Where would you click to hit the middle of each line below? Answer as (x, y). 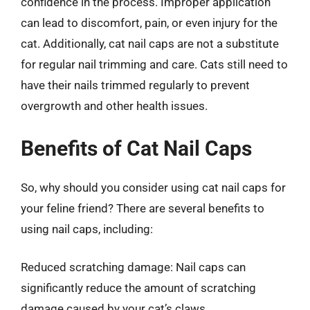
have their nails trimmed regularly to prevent (135, 85)
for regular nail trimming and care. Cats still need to (154, 64)
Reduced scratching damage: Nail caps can (133, 267)
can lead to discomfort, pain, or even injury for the (149, 23)
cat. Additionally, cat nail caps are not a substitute (150, 44)
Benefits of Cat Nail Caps (136, 148)
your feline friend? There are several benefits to (143, 208)
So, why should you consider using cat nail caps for (153, 187)
